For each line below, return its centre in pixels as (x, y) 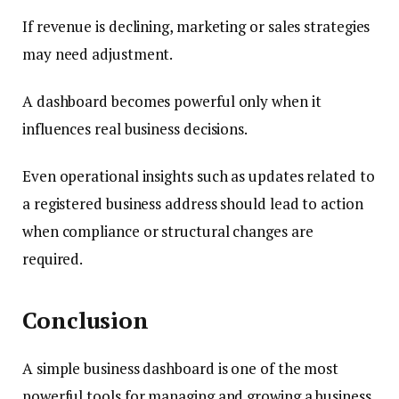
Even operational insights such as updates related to (199, 176)
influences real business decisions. (135, 129)
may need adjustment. (98, 54)
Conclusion (86, 320)
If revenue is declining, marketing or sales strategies (196, 27)
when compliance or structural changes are (168, 232)
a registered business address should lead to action (193, 204)
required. (53, 259)
